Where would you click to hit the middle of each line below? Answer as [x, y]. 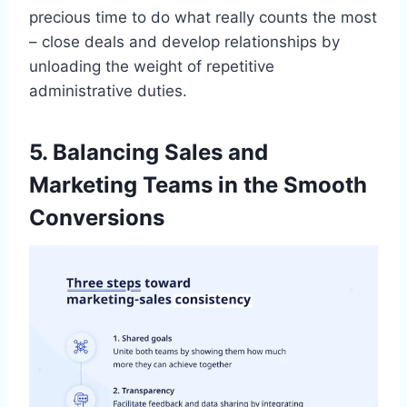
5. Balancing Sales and [149, 153]
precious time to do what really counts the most [203, 18]
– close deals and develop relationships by [184, 42]
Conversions [97, 218]
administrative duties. [108, 91]
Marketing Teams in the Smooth [198, 185]
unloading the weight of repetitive [152, 67]
